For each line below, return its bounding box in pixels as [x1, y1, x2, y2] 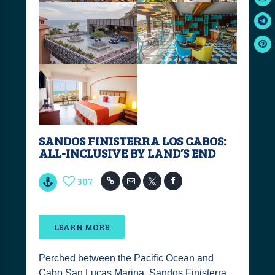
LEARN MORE [53, 221, 109, 233]
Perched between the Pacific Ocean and [38, 253, 214, 263]
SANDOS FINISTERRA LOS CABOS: [38, 132, 226, 149]
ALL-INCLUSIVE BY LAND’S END [38, 144, 215, 161]
